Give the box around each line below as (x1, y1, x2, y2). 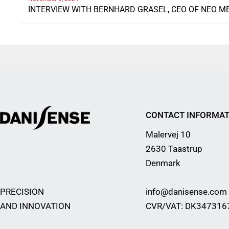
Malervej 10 (146, 129, 191, 140)
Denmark (146, 158, 180, 169)
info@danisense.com (146, 187, 227, 197)
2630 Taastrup (146, 144, 202, 154)
